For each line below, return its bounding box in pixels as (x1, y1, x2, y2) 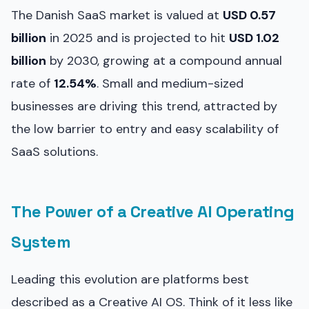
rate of (11, 74, 54, 92)
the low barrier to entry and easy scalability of (11, 120, 279, 137)
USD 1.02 (229, 29, 279, 46)
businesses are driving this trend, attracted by (11, 97, 277, 114)
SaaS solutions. (11, 143, 98, 160)
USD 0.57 (223, 6, 276, 23)
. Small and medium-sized (97, 74, 243, 92)
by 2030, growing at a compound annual (46, 52, 282, 69)
